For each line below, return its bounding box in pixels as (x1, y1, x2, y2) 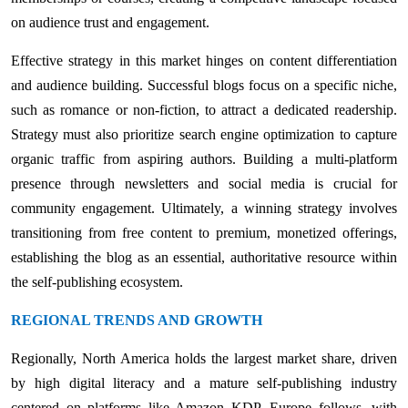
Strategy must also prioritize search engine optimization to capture (11, 126, 397, 142)
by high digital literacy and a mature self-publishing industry (11, 374, 397, 391)
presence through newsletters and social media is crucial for (11, 175, 397, 191)
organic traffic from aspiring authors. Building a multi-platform (11, 150, 397, 167)
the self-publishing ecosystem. (11, 273, 183, 290)
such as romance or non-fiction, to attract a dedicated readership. (11, 101, 397, 117)
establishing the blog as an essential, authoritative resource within (11, 249, 397, 265)
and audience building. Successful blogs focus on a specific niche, (11, 76, 397, 93)
